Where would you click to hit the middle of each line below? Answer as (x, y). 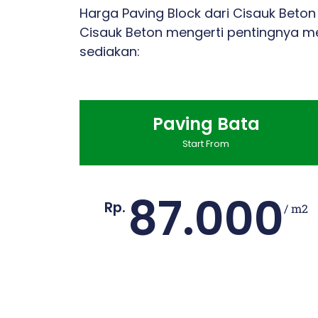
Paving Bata (206, 124)
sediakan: (110, 52)
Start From (206, 143)
